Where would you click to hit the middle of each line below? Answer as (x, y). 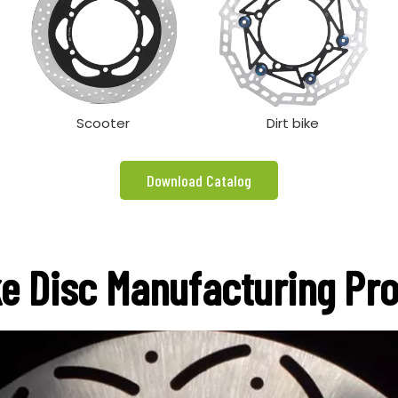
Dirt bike (293, 123)
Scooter (104, 123)
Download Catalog (199, 180)
